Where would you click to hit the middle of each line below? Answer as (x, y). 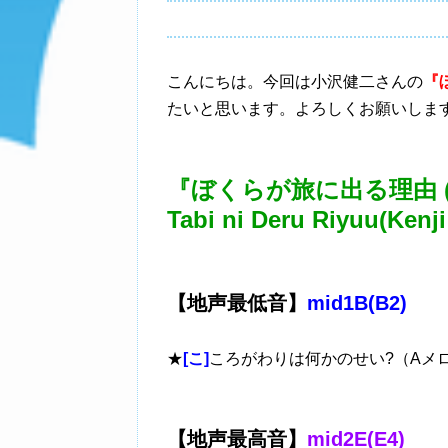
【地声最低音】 (237, 303)
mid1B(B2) (357, 303)
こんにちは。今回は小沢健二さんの (295, 81)
